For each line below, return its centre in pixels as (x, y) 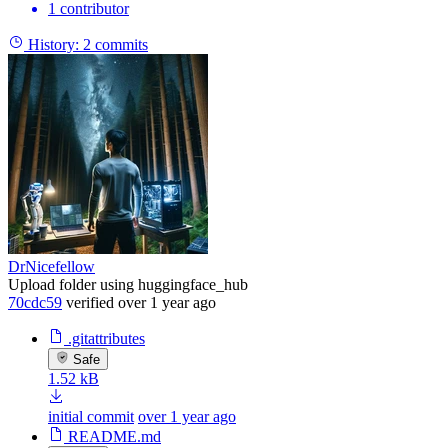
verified (90, 302)
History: (53, 44)
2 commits (115, 44)
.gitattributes (106, 338)
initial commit (91, 416)
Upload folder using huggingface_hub (128, 284)
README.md (114, 436)
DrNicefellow (51, 266)
